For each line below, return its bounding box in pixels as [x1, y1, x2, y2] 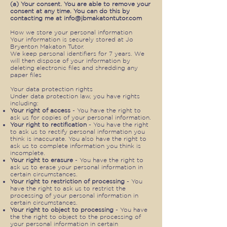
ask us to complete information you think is [10, 142, 141, 149]
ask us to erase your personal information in [10, 164, 143, 170]
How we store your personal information [10, 29, 132, 35]
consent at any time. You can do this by [10, 8, 130, 14]
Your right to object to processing [10, 206, 113, 213]
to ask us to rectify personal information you [10, 128, 145, 135]
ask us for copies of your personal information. [10, 114, 151, 121]
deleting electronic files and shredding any [10, 64, 138, 71]
